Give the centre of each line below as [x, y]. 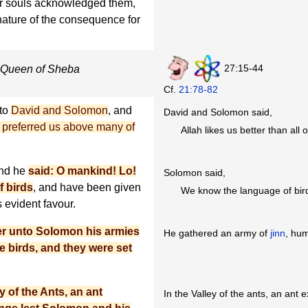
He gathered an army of [217, 233]
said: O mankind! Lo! [82, 171]
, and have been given [87, 188]
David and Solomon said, [218, 112]
